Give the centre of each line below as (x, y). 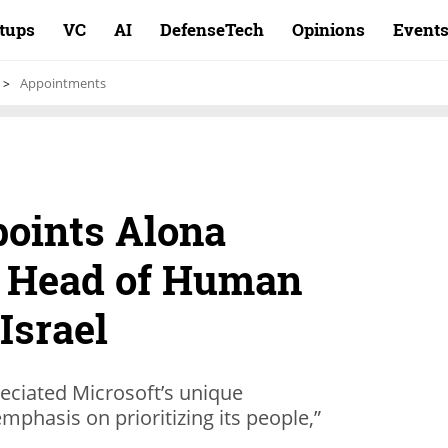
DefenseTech (212, 29)
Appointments (63, 83)
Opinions (328, 29)
